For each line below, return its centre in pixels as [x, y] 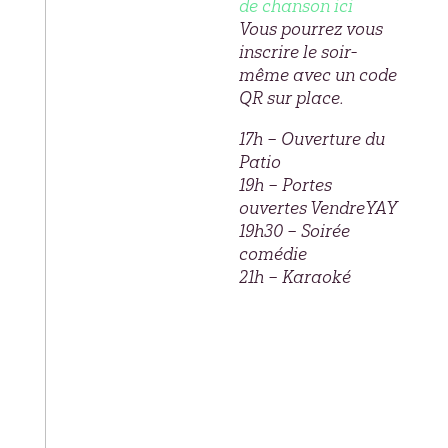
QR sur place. [291, 97]
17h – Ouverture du [311, 138]
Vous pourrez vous [310, 28]
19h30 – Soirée [294, 230]
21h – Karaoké [294, 276]
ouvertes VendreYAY [317, 207]
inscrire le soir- [297, 51]
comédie [272, 253]
